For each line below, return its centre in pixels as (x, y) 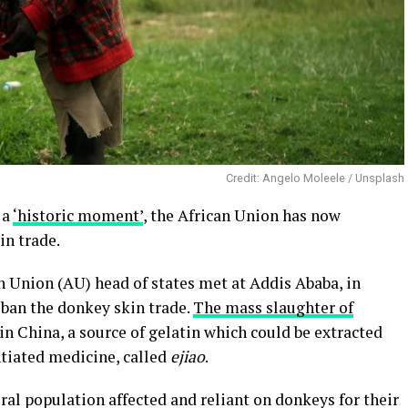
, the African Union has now (242, 215)
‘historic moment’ (78, 215)
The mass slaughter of (273, 307)
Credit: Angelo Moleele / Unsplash (315, 178)
